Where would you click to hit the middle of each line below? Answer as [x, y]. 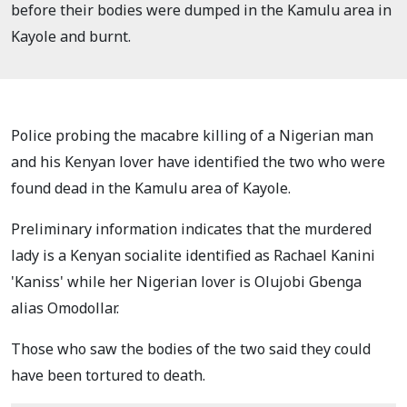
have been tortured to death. [108, 375]
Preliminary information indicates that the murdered [191, 228]
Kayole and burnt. [71, 36]
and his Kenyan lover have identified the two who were [198, 161]
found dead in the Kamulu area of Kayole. [151, 188]
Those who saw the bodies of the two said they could [191, 348]
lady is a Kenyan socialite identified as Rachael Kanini [193, 255]
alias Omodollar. [65, 308]
